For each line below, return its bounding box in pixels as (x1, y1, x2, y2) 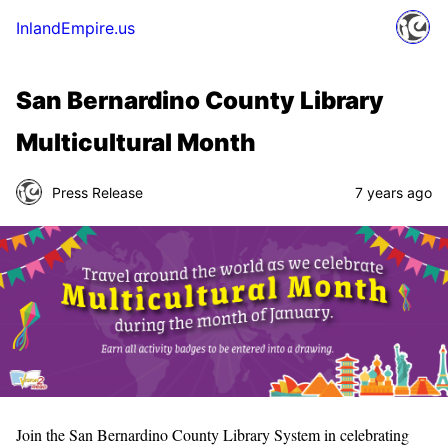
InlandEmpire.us (16, 18, 135, 38)
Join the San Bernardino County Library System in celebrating (16, 424, 409, 446)
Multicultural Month (16, 128, 256, 157)
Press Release (52, 183, 143, 201)
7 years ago (355, 183, 432, 201)
